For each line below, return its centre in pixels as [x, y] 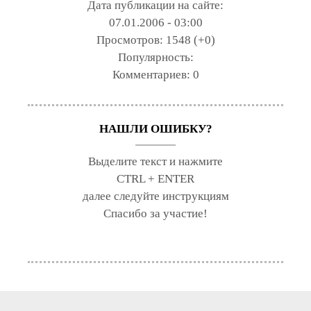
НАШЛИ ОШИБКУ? [155, 128]
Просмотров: [131, 40]
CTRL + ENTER [155, 178]
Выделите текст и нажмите [155, 161]
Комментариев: [152, 74]
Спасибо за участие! [155, 213]
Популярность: [155, 57]
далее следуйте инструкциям [155, 196]
